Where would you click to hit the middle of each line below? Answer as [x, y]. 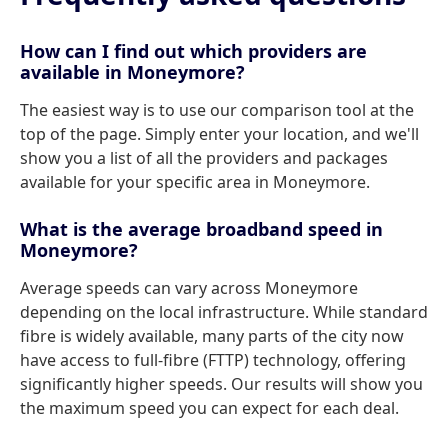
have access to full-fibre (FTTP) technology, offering [213, 360]
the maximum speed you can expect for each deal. [209, 408]
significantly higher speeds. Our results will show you [221, 384]
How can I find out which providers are [193, 51]
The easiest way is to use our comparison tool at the [217, 110]
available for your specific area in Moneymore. [195, 182]
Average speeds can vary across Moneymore [189, 288]
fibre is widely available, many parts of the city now [212, 336]
